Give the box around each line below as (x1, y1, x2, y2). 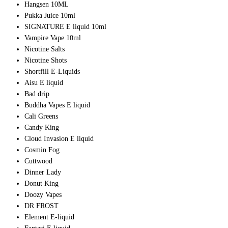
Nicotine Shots (24, 56, 67, 65)
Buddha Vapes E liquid (24, 101, 90, 109)
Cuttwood (24, 157, 52, 165)
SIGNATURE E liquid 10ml (24, 23, 106, 31)
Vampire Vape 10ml (24, 34, 81, 42)
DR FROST (24, 202, 59, 210)
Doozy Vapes (24, 191, 62, 199)
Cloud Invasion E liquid (24, 135, 94, 143)
